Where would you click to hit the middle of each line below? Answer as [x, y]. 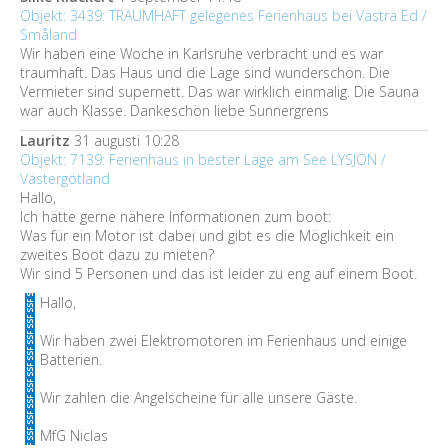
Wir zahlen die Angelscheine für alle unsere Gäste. [198, 397]
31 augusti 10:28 [126, 140]
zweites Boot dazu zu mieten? [117, 254]
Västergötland [65, 178]
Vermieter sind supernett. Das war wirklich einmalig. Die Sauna [219, 91]
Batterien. [71, 359]
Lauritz [47, 140]
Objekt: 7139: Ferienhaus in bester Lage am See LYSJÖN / [203, 159]
